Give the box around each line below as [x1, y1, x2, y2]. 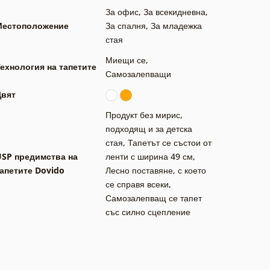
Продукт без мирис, [105, 108, 183, 121]
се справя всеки [105, 178, 169, 190]
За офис [105, 5, 139, 17]
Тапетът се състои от [128, 136, 212, 148]
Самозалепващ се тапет [105, 192, 202, 204]
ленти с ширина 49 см [105, 150, 193, 162]
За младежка [151, 19, 202, 31]
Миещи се [105, 54, 146, 66]
